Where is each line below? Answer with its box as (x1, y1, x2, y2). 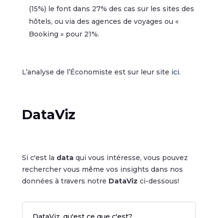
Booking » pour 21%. (28, 30, 99, 39)
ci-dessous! (137, 177, 179, 186)
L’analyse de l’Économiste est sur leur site (21, 68, 171, 77)
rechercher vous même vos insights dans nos (21, 165, 183, 174)
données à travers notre (21, 177, 109, 186)
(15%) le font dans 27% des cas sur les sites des (28, 4, 194, 14)
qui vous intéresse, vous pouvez (73, 153, 188, 163)
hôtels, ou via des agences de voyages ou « (28, 17, 179, 26)
